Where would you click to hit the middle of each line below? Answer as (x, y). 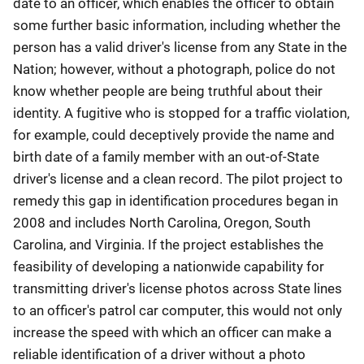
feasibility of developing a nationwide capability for (169, 266)
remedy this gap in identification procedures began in (175, 201)
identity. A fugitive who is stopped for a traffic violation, (181, 113)
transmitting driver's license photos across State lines (178, 288)
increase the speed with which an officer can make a (172, 332)
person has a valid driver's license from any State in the (180, 47)
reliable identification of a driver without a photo (159, 354)
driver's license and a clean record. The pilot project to (178, 179)
